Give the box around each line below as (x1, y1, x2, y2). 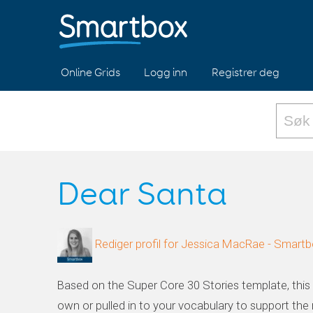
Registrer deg (211, 68, 279, 78)
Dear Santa (57, 179, 227, 212)
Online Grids (61, 68, 120, 78)
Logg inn (144, 68, 188, 78)
